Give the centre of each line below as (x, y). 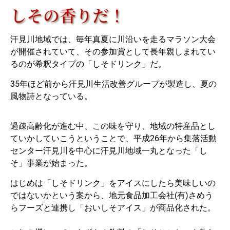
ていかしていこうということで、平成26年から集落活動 (113, 139)
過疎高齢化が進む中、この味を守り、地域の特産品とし (113, 126)
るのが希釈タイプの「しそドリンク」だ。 (88, 64)
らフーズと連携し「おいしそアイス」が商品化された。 (113, 207)
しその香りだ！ (68, 15)
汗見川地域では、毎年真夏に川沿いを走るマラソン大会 (113, 40)
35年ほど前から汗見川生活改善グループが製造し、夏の (113, 84)
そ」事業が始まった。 (51, 163)
